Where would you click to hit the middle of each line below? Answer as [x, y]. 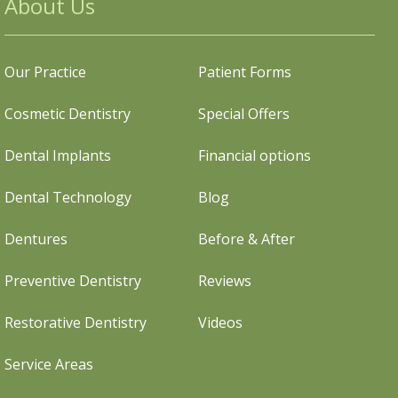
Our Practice [45, 72]
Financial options [255, 155]
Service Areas [48, 364]
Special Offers [244, 114]
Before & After [247, 239]
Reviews [225, 281]
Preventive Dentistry [72, 281]
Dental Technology [68, 197]
